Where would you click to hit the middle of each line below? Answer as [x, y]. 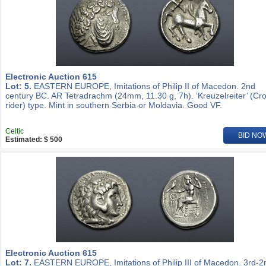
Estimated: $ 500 [34, 140]
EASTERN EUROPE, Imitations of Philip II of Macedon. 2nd [143, 86]
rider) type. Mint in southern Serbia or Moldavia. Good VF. [114, 105]
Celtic [15, 131]
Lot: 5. [18, 86]
